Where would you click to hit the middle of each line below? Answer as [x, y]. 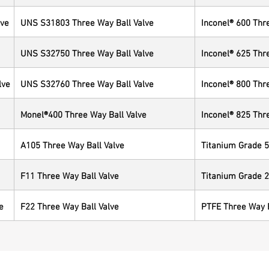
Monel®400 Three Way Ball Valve [83, 113]
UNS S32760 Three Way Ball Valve [87, 83]
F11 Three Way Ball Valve [70, 174]
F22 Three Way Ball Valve [70, 205]
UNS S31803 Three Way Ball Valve [87, 21]
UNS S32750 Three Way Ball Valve [87, 52]
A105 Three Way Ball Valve [72, 144]
